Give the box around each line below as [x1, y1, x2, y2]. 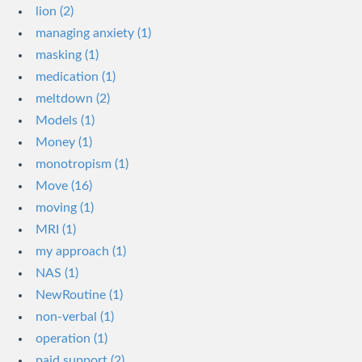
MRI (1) [36, 223, 76, 236]
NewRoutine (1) [36, 288, 123, 301]
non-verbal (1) [36, 310, 114, 323]
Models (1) [36, 114, 95, 127]
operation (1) [36, 332, 107, 345]
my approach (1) [36, 245, 126, 258]
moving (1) [36, 201, 94, 214]
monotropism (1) [36, 158, 128, 170]
